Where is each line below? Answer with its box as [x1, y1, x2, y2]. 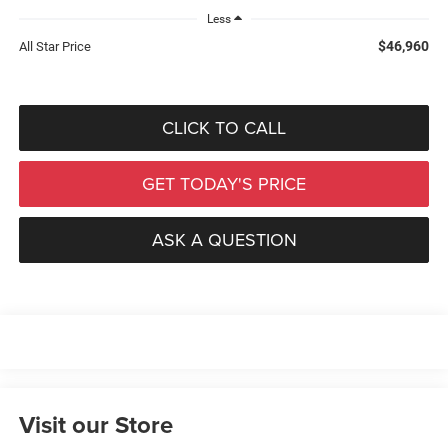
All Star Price [18, 38, 91, 54]
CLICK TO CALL [162, 114, 286, 140]
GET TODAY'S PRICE [142, 170, 306, 196]
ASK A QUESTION [151, 226, 297, 252]
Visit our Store [18, 407, 173, 443]
